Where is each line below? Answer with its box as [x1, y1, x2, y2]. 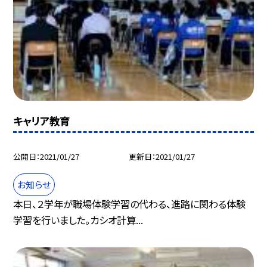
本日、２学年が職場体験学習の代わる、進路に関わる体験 [13, 197, 246, 212]
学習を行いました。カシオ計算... [13, 213, 144, 228]
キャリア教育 [13, 113, 70, 128]
